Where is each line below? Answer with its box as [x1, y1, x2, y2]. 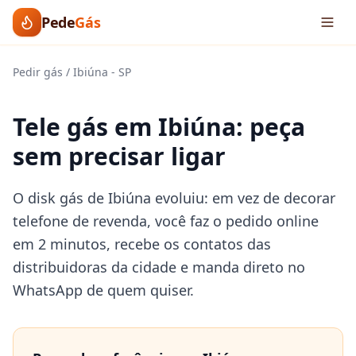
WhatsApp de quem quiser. [13, 281, 194, 300]
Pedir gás [13, 64, 63, 79]
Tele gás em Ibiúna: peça [13, 110, 305, 143]
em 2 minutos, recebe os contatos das [13, 234, 271, 253]
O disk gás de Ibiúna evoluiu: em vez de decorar [13, 188, 335, 207]
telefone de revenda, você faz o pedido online [13, 211, 319, 230]
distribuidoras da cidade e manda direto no [13, 257, 305, 277]
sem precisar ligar [13, 140, 226, 172]
